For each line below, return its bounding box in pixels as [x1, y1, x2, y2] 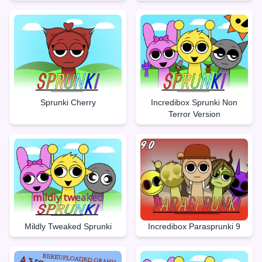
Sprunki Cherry [40, 97, 96, 107]
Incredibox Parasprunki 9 [148, 221, 240, 231]
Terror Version [168, 109, 220, 119]
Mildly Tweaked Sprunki [24, 221, 112, 231]
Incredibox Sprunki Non [151, 97, 237, 107]
